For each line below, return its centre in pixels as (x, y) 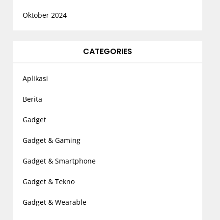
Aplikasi (35, 78)
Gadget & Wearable (54, 202)
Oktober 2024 (44, 15)
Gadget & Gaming (51, 140)
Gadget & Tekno (48, 181)
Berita (32, 99)
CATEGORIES (108, 51)
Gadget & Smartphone (59, 161)
